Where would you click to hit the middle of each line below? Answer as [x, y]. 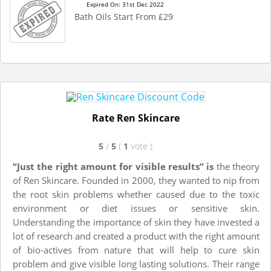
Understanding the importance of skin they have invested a [136, 222]
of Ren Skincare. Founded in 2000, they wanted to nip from [136, 180]
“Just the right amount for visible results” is [113, 166]
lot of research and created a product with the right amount [136, 236]
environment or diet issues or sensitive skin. [136, 208]
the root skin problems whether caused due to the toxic [136, 194]
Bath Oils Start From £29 [124, 17]
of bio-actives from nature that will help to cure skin [136, 250]
